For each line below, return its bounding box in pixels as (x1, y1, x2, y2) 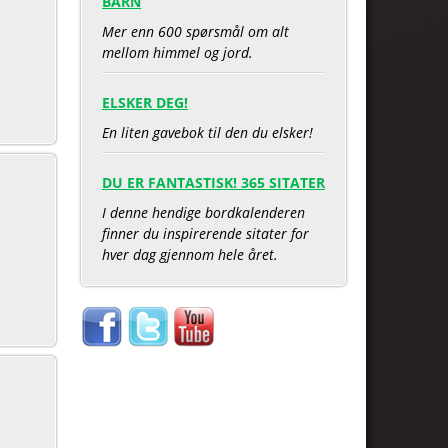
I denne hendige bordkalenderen (102, 203, 305, 222)
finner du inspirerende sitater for (102, 224, 309, 243)
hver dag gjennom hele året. (102, 245, 278, 264)
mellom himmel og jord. (102, 43, 253, 62)
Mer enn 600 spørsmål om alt (102, 22, 289, 41)
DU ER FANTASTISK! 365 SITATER (102, 173, 325, 192)
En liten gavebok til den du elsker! (102, 123, 313, 142)
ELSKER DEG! (102, 93, 188, 112)
